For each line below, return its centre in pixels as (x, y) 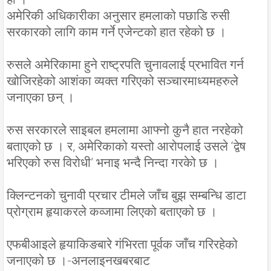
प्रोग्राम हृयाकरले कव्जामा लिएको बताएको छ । (112, 212)
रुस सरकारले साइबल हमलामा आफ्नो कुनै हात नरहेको (125, 130)
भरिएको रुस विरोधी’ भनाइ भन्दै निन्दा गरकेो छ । (113, 163)
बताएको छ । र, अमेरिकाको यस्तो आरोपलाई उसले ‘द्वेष (126, 147)
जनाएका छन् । (41, 98)
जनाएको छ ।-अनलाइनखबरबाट (78, 261)
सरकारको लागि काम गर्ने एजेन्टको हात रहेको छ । (116, 32)
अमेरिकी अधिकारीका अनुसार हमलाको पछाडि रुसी (118, 16)
